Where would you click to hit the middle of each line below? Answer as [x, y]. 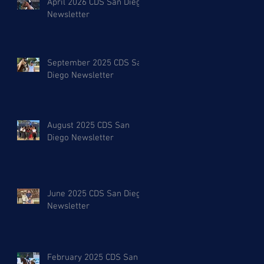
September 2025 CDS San [97, 63]
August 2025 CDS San [88, 126]
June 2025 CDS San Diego [96, 194]
